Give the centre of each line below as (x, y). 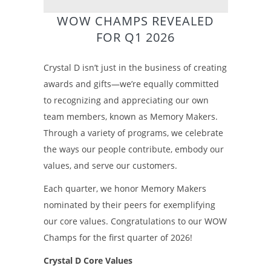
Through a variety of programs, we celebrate (133, 132)
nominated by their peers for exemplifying (129, 204)
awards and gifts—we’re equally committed (131, 83)
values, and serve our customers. (110, 165)
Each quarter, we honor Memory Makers (125, 188)
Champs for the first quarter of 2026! (119, 237)
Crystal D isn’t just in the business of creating (135, 67)
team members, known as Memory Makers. (130, 116)
